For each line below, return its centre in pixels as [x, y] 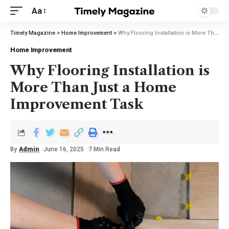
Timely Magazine [33, 33]
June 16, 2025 [64, 149]
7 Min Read [104, 149]
